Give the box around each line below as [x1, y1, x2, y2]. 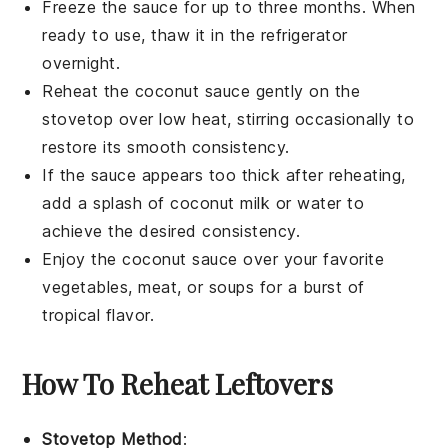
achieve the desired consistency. [42, 221, 301, 242]
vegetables [42, 277, 129, 298]
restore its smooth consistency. [42, 137, 290, 158]
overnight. [42, 53, 121, 74]
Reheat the [42, 81, 135, 102]
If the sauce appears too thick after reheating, [42, 165, 406, 186]
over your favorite [237, 249, 385, 270]
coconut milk [170, 193, 271, 214]
